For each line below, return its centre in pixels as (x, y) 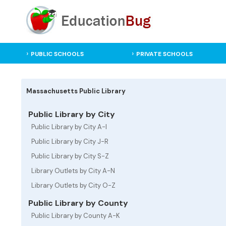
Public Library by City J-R (70, 142)
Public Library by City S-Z (70, 156)
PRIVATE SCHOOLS (164, 54)
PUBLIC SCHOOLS (57, 54)
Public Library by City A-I (69, 127)
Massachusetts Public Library (76, 91)
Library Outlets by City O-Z (73, 185)
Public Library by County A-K (76, 216)
